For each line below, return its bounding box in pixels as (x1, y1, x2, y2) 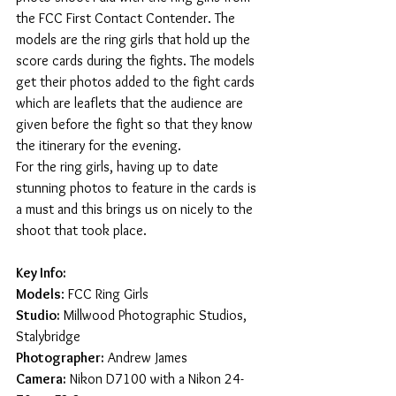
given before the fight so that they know (16, 115, 256, 133)
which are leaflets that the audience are (16, 94, 247, 111)
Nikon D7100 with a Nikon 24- (66, 369, 244, 387)
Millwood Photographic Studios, (60, 306, 250, 324)
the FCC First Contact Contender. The (16, 9, 239, 27)
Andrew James (104, 348, 187, 366)
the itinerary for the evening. (16, 136, 181, 154)
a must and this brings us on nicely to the (16, 200, 256, 217)
